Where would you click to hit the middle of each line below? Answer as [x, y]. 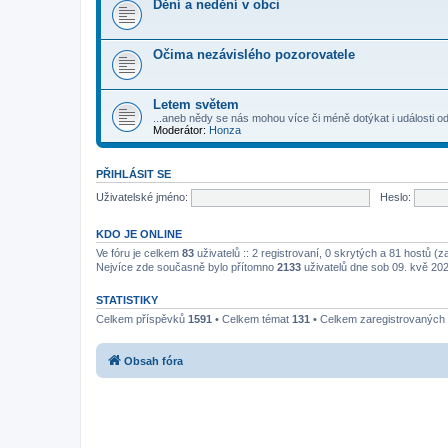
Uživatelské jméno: [142, 196]
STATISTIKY [127, 300]
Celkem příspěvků [142, 319]
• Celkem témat [252, 319]
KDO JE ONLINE [139, 234]
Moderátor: [179, 130]
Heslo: [395, 196]
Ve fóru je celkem [139, 253]
